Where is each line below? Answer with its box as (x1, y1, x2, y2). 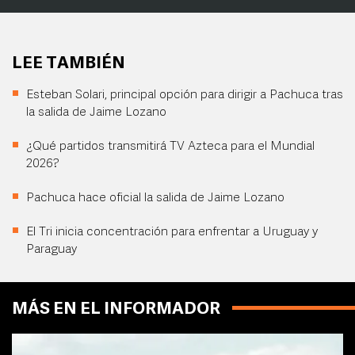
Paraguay (26, 243, 77, 257)
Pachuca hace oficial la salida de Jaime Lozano (26, 192, 284, 205)
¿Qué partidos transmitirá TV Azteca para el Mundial (26, 140, 315, 154)
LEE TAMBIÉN (12, 55, 125, 73)
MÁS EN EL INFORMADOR (12, 301, 220, 319)
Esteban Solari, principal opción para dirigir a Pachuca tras (26, 89, 343, 102)
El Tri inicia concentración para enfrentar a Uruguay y (26, 226, 318, 239)
